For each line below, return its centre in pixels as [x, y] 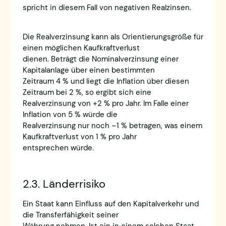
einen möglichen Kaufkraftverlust [81, 48]
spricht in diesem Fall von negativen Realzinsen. [107, 7]
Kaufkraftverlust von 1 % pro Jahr [79, 137]
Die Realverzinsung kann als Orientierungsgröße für [113, 37]
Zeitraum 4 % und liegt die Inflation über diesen [106, 81]
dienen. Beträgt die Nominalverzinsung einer [100, 59]
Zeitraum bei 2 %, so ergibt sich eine [87, 93]
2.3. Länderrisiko [64, 184]
